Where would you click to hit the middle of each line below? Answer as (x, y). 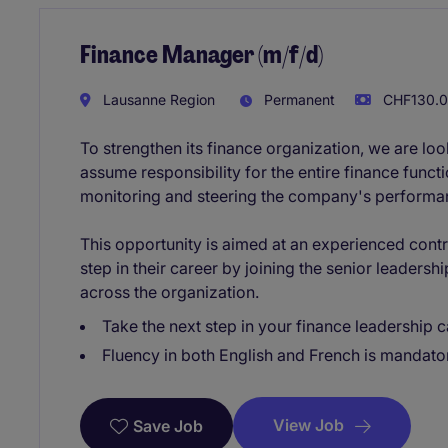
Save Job (168, 426)
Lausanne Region (157, 100)
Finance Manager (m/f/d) (201, 54)
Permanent (297, 100)
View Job (308, 425)
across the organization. (169, 292)
